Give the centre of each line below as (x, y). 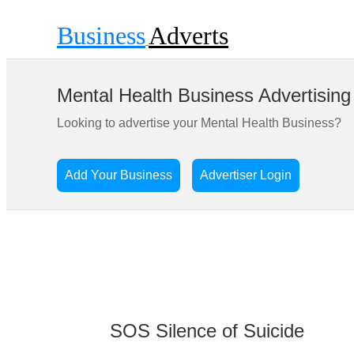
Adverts (188, 36)
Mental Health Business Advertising (204, 95)
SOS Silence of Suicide (207, 330)
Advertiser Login (246, 175)
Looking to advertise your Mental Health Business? (199, 123)
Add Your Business (119, 175)
